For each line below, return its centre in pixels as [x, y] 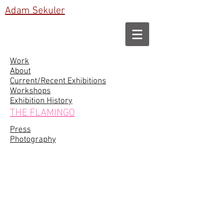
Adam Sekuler [35, 11]
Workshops [30, 91]
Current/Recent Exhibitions [58, 81]
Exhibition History [41, 101]
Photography [33, 140]
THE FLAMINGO [42, 113]
